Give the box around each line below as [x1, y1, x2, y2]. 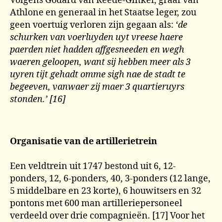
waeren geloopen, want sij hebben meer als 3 [10, 56, 191, 68]
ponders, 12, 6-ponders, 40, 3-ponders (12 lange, [10, 172, 211, 184]
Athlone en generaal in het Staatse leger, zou [10, 6, 196, 18]
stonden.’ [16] [10, 93, 65, 105]
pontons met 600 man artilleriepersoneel [10, 197, 182, 209]
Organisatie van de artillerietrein [10, 135, 157, 147]
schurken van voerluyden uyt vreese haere [10, 31, 183, 43]
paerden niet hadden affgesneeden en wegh [10, 44, 184, 55]
